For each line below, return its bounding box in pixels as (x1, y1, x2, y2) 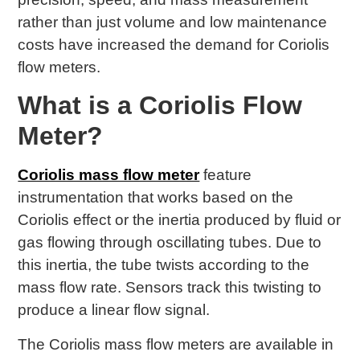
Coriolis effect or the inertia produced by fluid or (18, 211, 342, 229)
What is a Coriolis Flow (18, 91, 303, 121)
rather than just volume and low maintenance (18, 13, 328, 31)
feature (199, 166, 252, 184)
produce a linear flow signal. (18, 301, 211, 319)
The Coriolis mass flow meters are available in (18, 335, 334, 353)
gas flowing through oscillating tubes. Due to (18, 234, 322, 252)
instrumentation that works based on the (18, 189, 294, 207)
